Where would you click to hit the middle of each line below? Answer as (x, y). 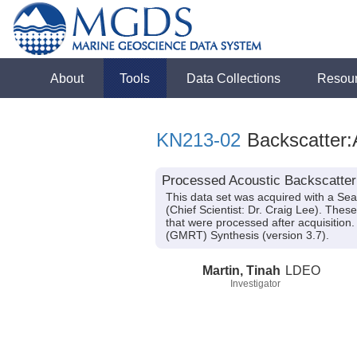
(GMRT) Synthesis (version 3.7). (247, 235)
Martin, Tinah (241, 270)
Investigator (255, 283)
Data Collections (234, 78)
